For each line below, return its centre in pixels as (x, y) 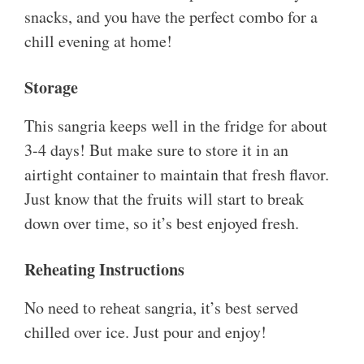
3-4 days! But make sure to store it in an (156, 150)
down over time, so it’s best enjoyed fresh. (162, 223)
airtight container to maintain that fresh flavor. (177, 175)
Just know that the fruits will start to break (164, 199)
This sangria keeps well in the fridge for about (176, 126)
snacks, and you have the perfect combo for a (171, 17)
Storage (51, 88)
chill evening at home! (98, 41)
